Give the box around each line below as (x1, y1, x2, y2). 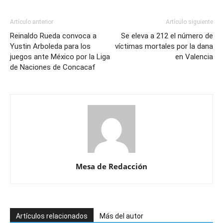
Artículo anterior (10, 18, 53, 26)
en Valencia (175, 52, 213, 62)
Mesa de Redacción (76, 161, 147, 172)
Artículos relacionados (16, 212, 88, 221)
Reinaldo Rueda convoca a (10, 31, 97, 41)
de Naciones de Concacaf (10, 63, 96, 72)
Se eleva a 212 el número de (121, 31, 213, 41)
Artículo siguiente (166, 18, 213, 26)
